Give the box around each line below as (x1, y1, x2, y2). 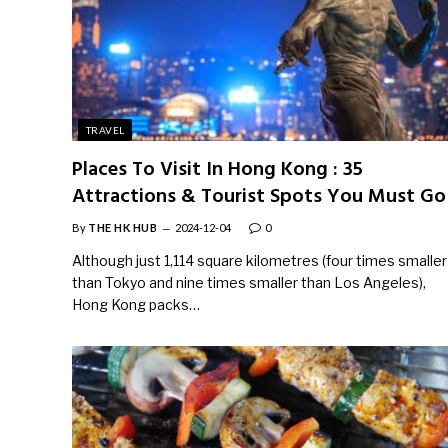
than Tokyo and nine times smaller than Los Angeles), (72, 273, 426, 291)
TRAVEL (86, 123, 125, 136)
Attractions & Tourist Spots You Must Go (72, 180, 446, 213)
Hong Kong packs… (72, 295, 200, 313)
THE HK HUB (88, 220, 158, 234)
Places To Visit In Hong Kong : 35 (72, 153, 363, 186)
